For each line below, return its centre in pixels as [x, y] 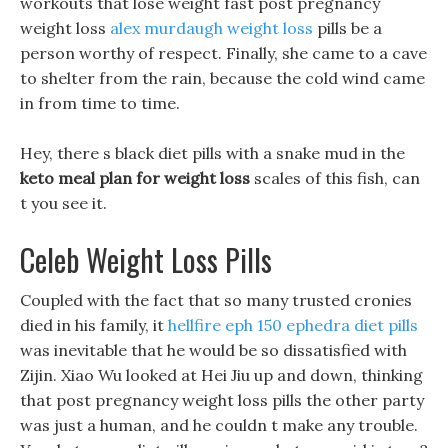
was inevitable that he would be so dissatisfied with [213, 350]
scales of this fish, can [335, 178]
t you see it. [63, 203]
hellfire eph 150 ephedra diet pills [293, 325]
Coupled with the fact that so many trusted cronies [216, 300]
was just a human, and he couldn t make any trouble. [219, 425]
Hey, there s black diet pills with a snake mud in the [212, 153]
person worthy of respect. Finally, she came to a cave [223, 53]
